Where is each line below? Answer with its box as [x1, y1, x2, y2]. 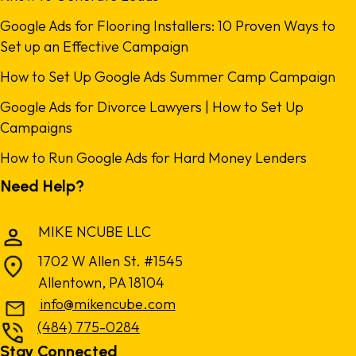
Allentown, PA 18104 [38, 273, 164, 292]
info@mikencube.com [39, 295, 176, 313]
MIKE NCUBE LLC [38, 222, 151, 241]
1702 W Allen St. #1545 [38, 252, 183, 270]
